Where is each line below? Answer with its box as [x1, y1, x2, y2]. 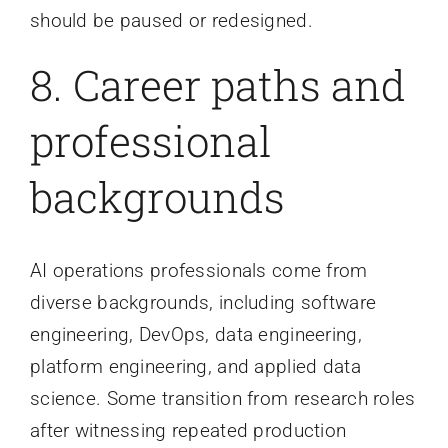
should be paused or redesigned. [29, 9, 313, 33]
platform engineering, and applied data [29, 354, 361, 378]
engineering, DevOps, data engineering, [29, 322, 362, 346]
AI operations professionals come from [29, 258, 368, 282]
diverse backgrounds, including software [29, 290, 377, 314]
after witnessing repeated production [29, 418, 347, 442]
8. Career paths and [29, 57, 406, 113]
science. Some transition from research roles [29, 386, 416, 410]
